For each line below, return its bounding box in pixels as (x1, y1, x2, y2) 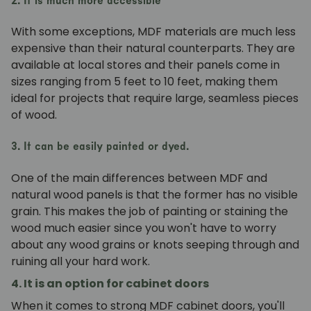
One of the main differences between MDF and (11, 169, 267, 186)
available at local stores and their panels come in (11, 57, 280, 74)
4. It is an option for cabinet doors (11, 275, 209, 292)
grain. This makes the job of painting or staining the (11, 203, 288, 219)
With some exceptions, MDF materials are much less (11, 24, 296, 40)
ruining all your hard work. (11, 253, 150, 269)
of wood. (11, 107, 57, 124)
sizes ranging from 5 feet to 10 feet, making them (11, 74, 278, 90)
